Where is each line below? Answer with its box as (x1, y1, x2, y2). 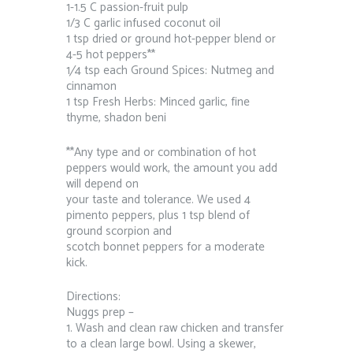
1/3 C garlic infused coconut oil (66, 13, 221, 34)
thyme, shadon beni (66, 108, 166, 128)
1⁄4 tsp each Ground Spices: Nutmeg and (66, 61, 274, 81)
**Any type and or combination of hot (66, 142, 256, 162)
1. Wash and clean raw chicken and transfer (66, 318, 284, 338)
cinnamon (66, 76, 117, 97)
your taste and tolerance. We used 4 (66, 189, 251, 210)
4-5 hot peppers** (66, 45, 155, 65)
